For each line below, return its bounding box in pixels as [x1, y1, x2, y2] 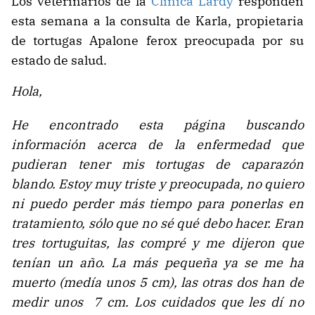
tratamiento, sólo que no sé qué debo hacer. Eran [11, 214, 304, 231]
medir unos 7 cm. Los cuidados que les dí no [11, 293, 304, 310]
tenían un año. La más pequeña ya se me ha [11, 254, 304, 271]
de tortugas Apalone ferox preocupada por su [11, 32, 304, 49]
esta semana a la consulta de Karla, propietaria [11, 12, 304, 29]
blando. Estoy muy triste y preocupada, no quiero [11, 175, 304, 192]
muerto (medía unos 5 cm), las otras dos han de [11, 274, 304, 290]
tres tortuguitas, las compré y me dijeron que [11, 234, 304, 251]
